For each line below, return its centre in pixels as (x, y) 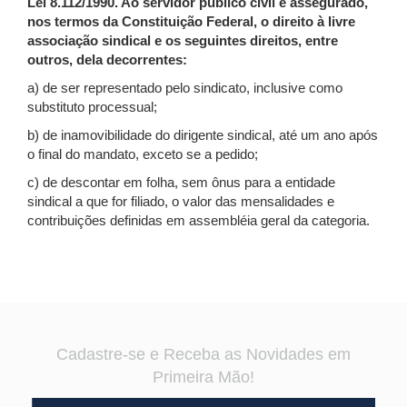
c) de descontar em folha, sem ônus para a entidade (181, 182)
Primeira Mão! (203, 377)
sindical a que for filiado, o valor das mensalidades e (181, 201)
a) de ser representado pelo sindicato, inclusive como (185, 88)
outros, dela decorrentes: (107, 60)
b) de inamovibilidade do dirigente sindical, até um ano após (203, 135)
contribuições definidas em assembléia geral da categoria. (199, 220)
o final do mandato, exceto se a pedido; (143, 154)
